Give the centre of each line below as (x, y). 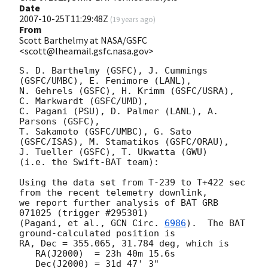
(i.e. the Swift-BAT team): (89, 162)
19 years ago (133, 19)
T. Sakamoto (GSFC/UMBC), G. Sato (105, 132)
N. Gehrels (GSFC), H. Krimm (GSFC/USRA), (127, 91)
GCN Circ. (138, 223)
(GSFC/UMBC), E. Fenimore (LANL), (105, 81)
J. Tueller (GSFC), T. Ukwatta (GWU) (113, 152)
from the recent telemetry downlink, (113, 193)
